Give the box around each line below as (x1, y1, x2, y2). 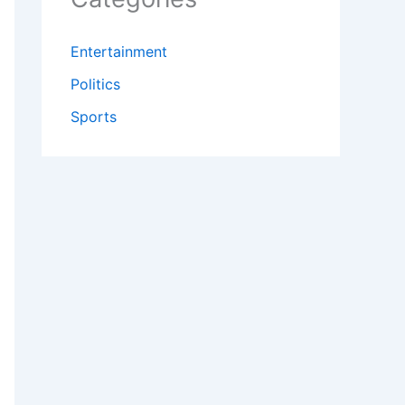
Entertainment (71, 42, 167, 61)
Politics (71, 75, 120, 94)
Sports (71, 108, 117, 127)
